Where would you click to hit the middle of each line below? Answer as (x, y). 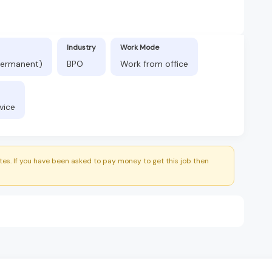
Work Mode (140, 47)
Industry (81, 47)
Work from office (154, 63)
